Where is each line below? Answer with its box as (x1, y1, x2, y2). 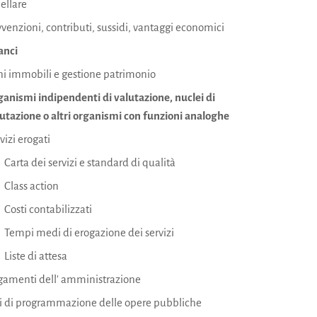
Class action (4, 180, 59, 192)
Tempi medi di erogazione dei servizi (4, 226, 175, 238)
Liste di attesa (4, 250, 68, 262)
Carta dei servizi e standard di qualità (4, 156, 176, 168)
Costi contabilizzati (4, 203, 93, 215)
